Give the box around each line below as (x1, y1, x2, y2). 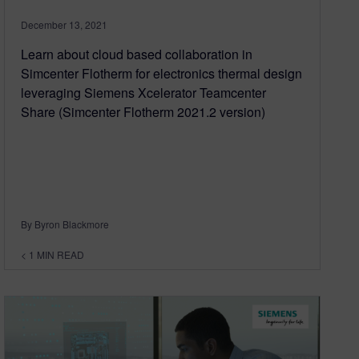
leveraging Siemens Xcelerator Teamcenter (21, 83, 267, 102)
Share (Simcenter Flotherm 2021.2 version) (21, 102, 266, 121)
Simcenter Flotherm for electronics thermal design (21, 63, 303, 83)
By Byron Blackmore (21, 216, 110, 231)
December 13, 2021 (21, 17, 108, 31)
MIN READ (37, 247, 85, 261)
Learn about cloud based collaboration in (21, 44, 253, 63)
